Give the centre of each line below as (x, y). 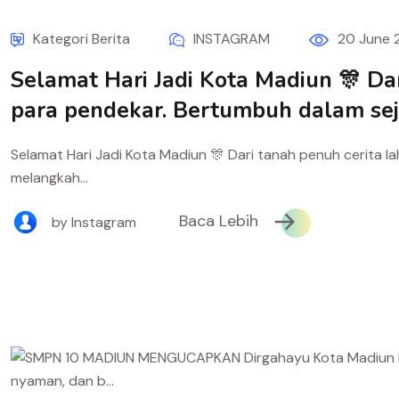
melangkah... (49, 178)
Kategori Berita (81, 39)
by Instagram (94, 222)
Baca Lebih (221, 221)
